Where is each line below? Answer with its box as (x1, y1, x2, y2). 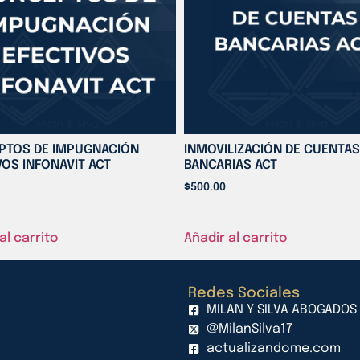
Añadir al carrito (184, 231, 287, 246)
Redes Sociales (188, 286, 300, 301)
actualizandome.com (206, 342, 341, 356)
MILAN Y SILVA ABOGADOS (206, 303, 357, 317)
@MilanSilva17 (206, 322, 292, 337)
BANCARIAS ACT (184, 158, 277, 173)
